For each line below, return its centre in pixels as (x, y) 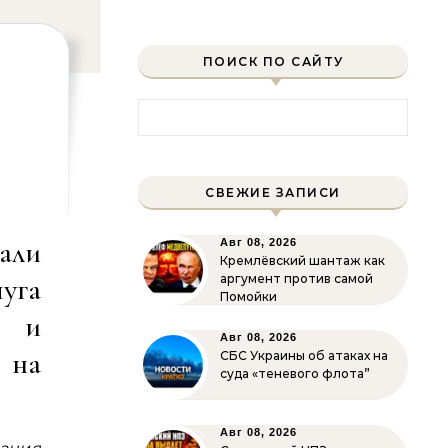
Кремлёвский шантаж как (302, 260)
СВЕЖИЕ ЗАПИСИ (273, 192)
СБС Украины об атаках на (304, 355)
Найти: (166, 109)
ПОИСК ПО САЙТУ (273, 61)
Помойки (248, 296)
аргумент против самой (296, 278)
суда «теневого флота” (295, 373)
